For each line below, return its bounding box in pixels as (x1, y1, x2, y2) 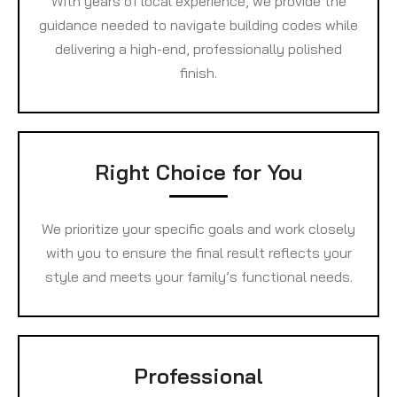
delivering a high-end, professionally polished (55, 39, 342, 58)
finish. (180, 63, 217, 82)
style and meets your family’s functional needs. (44, 267, 353, 285)
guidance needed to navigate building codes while (39, 15, 358, 34)
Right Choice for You (94, 158, 303, 185)
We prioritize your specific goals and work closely (42, 219, 355, 237)
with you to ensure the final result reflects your (45, 243, 352, 261)
